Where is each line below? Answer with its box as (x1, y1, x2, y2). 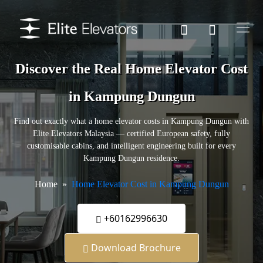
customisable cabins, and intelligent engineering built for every (27, 141, 236, 151)
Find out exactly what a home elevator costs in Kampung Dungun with (14, 117, 249, 126)
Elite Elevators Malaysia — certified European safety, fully (33, 129, 230, 139)
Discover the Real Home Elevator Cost (15, 61, 248, 77)
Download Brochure (88, 241, 181, 255)
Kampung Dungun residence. (83, 154, 180, 163)
